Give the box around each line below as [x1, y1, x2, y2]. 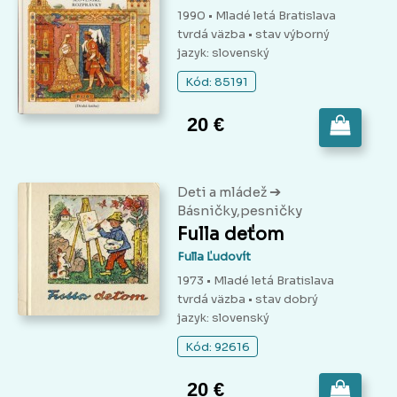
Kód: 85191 [185, 74, 248, 90]
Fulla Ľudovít [177, 249, 251, 265]
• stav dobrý [248, 292, 318, 307]
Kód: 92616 [185, 339, 250, 355]
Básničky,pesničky [177, 202, 302, 220]
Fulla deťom [177, 223, 284, 246]
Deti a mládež [177, 183, 269, 201]
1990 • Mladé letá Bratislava [177, 8, 336, 24]
